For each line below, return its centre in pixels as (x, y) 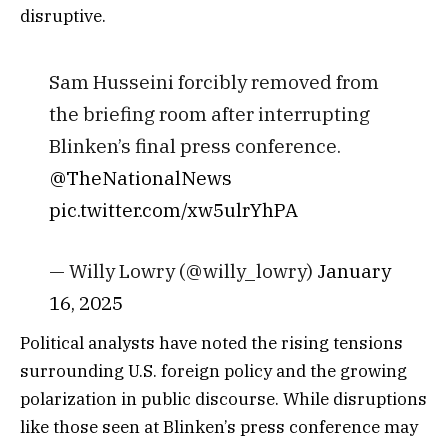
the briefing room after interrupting (209, 114)
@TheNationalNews (140, 178)
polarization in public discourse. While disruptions (223, 398)
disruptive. (63, 16)
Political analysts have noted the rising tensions (211, 342)
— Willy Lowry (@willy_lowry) (182, 271)
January (353, 271)
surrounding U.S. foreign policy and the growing (213, 370)
